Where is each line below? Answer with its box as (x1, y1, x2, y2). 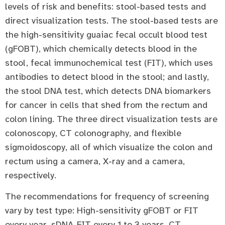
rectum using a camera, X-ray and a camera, (5, 155, 185, 167)
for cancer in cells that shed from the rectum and (5, 99, 207, 110)
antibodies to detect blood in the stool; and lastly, (5, 71, 209, 82)
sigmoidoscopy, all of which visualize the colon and (5, 141, 212, 153)
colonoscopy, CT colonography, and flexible (5, 127, 181, 139)
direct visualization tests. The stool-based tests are (5, 15, 218, 26)
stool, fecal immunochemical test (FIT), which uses (5, 57, 213, 68)
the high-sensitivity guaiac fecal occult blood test (5, 29, 207, 40)
